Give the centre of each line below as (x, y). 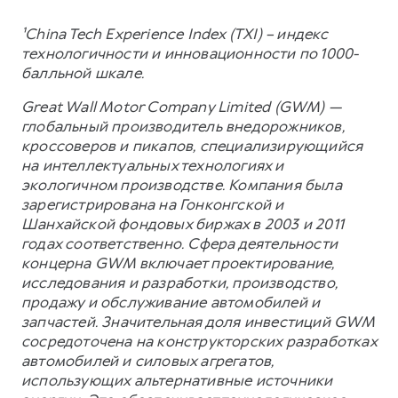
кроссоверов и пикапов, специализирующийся (192, 146)
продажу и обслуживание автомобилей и (171, 302)
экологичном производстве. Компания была (182, 185)
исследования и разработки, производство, (180, 283)
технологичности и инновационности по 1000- (190, 54)
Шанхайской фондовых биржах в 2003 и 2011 (183, 224)
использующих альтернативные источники (177, 381)
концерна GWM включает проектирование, (178, 263)
